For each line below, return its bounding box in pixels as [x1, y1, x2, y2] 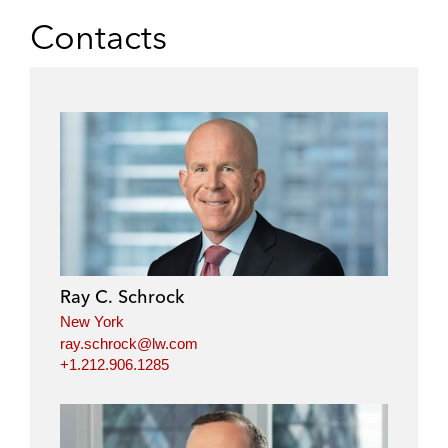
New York [60, 313, 124, 330]
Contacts [30, 16, 167, 58]
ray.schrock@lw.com [60, 334, 198, 352]
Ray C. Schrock [60, 285, 184, 308]
